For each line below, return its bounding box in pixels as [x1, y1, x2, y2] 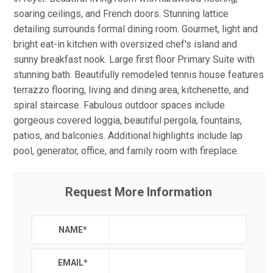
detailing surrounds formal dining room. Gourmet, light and [13, 23, 258, 35]
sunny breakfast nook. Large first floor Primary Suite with [13, 54, 255, 65]
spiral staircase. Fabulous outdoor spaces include [13, 99, 225, 111]
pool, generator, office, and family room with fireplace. [13, 145, 239, 157]
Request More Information [65, 185, 213, 199]
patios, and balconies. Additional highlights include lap [13, 130, 243, 141]
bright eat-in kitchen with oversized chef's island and [13, 38, 237, 50]
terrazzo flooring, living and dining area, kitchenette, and [13, 84, 249, 96]
